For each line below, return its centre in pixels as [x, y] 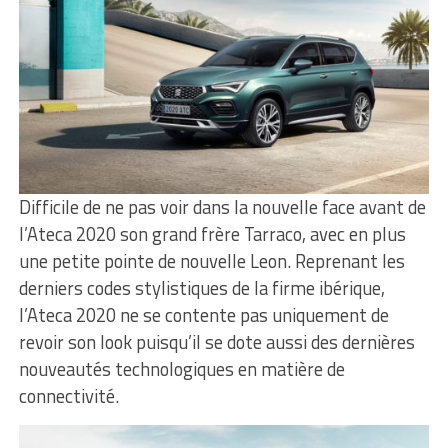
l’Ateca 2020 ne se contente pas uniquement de [203, 314]
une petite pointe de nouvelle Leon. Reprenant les [211, 260]
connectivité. [70, 395]
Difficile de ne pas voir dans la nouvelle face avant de [222, 206]
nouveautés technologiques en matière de [181, 368]
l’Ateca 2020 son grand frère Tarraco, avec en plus [212, 233]
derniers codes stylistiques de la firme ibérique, [201, 287]
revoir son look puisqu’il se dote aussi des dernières [216, 341]
